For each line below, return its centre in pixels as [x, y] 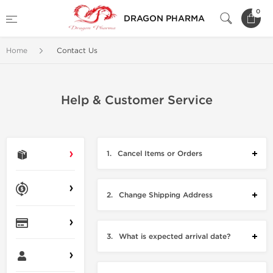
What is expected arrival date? [175, 237]
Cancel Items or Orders [160, 154]
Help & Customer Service [136, 101]
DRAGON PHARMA [164, 18]
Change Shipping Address [166, 195]
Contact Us [77, 51]
